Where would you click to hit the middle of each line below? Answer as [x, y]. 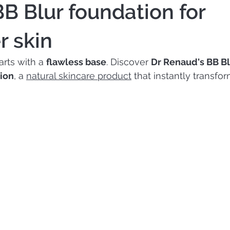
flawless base [76, 62]
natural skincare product [79, 75]
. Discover [129, 62]
